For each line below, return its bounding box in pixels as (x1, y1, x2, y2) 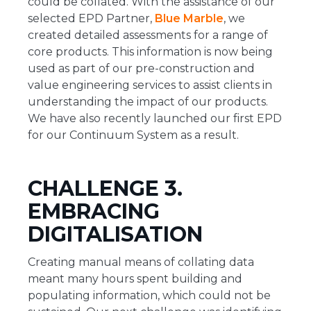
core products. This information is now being (28, 45, 273, 59)
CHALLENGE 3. (28, 176, 183, 202)
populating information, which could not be (28, 289, 271, 303)
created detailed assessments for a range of (28, 28, 268, 42)
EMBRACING (28, 199, 160, 225)
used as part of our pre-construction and (28, 62, 255, 76)
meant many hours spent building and (28, 272, 242, 286)
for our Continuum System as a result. (28, 128, 239, 142)
